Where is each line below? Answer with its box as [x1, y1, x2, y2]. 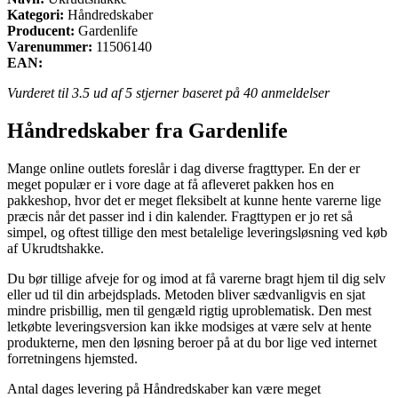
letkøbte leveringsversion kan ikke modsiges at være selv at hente [7, 318, 371, 334]
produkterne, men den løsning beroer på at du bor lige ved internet [7, 334, 377, 350]
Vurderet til [7, 84, 72, 100]
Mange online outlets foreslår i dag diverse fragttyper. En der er [7, 160, 360, 176]
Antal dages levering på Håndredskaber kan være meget [7, 380, 321, 396]
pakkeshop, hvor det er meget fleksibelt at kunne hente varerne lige [7, 192, 381, 208]
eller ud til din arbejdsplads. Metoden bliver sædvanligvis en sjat [7, 286, 365, 302]
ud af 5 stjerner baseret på [90, 84, 243, 100]
